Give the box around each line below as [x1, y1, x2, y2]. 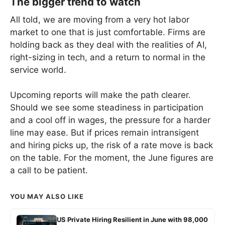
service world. [10, 64, 66, 75]
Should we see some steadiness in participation [10, 102, 203, 113]
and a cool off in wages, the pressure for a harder [10, 115, 210, 126]
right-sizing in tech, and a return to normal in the [10, 52, 205, 62]
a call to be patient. [10, 165, 88, 176]
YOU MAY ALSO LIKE [10, 192, 84, 201]
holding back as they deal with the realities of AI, [10, 39, 207, 50]
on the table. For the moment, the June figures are [10, 153, 213, 163]
